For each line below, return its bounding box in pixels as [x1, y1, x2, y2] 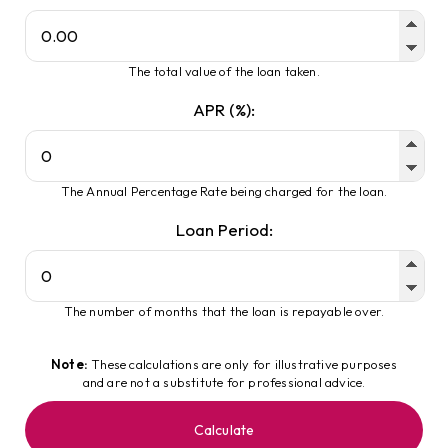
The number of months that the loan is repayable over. [63, 303, 385, 319]
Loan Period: [175, 219, 273, 240]
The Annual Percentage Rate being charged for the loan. [60, 183, 388, 199]
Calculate [193, 421, 255, 439]
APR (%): [193, 99, 255, 120]
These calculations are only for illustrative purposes [88, 356, 397, 372]
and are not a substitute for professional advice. [82, 374, 366, 390]
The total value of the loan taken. [128, 63, 320, 79]
